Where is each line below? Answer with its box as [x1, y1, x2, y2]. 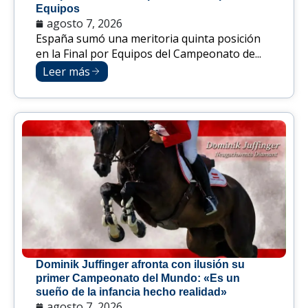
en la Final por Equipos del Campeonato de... [36, 46, 261, 62]
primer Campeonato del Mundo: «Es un [36, 272, 240, 285]
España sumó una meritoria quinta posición [36, 31, 261, 47]
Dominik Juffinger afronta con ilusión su [36, 258, 245, 271]
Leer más [43, 64, 90, 80]
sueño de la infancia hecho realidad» [36, 286, 227, 298]
